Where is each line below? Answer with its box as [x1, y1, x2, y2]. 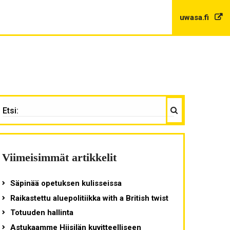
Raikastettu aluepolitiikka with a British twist [10, 193, 168, 203]
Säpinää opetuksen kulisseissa [10, 179, 122, 188]
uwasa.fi [179, 12, 211, 22]
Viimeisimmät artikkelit [2, 151, 117, 164]
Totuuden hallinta [10, 208, 73, 218]
